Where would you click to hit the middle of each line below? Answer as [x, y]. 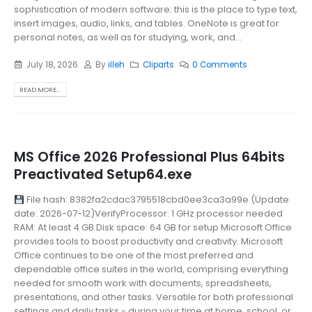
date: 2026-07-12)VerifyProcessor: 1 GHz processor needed [148, 214]
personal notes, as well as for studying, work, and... [128, 38]
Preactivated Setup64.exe [103, 174]
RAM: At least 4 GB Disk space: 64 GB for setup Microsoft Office [153, 228]
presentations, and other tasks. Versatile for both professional [154, 297]
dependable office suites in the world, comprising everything [151, 270]
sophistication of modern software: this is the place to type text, [156, 10]
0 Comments [219, 64]
